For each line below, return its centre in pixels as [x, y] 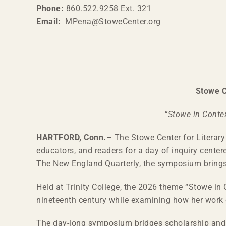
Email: [48, 21]
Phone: [50, 8]
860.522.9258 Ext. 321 [107, 8]
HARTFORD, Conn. [71, 137]
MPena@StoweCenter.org [111, 21]
